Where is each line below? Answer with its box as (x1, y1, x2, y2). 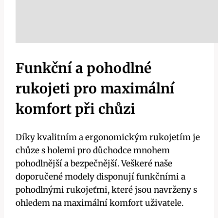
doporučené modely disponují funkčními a (16, 171, 185, 182)
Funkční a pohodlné (16, 59, 151, 77)
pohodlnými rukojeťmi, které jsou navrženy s (16, 184, 197, 195)
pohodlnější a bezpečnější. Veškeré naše (16, 158, 172, 169)
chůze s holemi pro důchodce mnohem (16, 145, 170, 156)
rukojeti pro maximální (16, 80, 175, 98)
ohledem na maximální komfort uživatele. (16, 197, 183, 208)
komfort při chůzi (16, 100, 135, 118)
